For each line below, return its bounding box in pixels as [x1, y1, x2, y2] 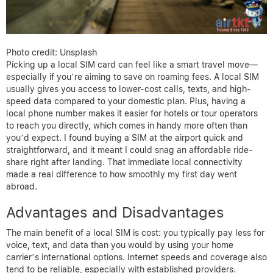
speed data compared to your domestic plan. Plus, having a [6, 96, 246, 106]
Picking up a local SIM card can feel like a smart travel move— [6, 59, 258, 69]
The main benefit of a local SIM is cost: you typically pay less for [6, 227, 264, 238]
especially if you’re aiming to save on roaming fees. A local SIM [6, 71, 259, 82]
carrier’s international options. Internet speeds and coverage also [6, 252, 267, 262]
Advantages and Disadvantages [6, 203, 224, 221]
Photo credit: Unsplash [6, 47, 97, 57]
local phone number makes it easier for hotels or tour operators [6, 108, 258, 118]
